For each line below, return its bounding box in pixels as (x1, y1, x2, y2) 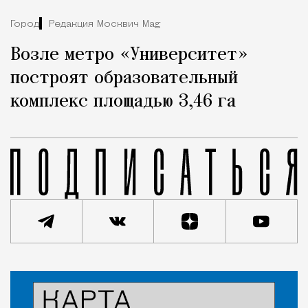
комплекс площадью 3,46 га (10, 92, 236, 112)
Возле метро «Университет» (10, 45, 248, 65)
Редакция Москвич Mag (49, 19, 160, 30)
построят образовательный (10, 69, 238, 89)
